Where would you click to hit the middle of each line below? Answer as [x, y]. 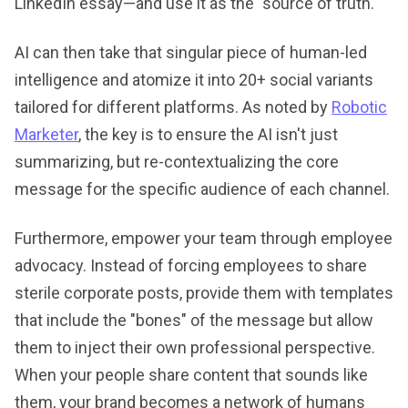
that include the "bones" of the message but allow [194, 320]
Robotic [359, 107]
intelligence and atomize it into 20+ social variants [194, 79]
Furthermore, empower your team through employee [204, 238]
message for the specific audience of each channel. [202, 189]
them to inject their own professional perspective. [195, 347]
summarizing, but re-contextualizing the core [177, 161]
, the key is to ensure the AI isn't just [208, 134]
